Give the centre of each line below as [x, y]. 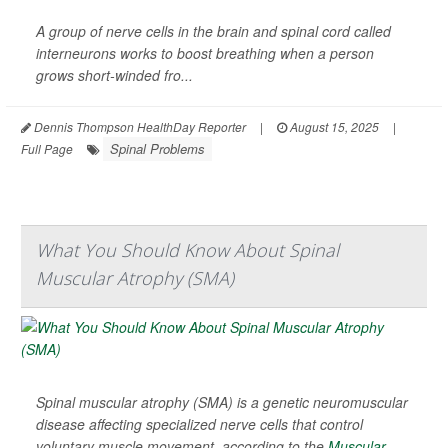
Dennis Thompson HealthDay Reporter [138, 126]
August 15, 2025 [333, 126]
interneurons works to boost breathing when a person [205, 52]
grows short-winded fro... [114, 74]
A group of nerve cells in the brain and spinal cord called [213, 30]
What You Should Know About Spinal [187, 249]
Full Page [47, 148]
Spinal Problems [157, 148]
